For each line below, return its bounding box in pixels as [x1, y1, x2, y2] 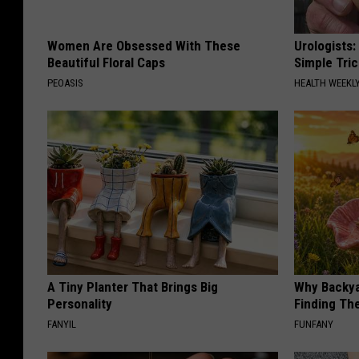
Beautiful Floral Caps [47, 54, 165, 71]
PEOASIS [47, 76, 83, 89]
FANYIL [47, 317, 76, 330]
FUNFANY [294, 317, 334, 330]
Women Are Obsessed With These [47, 37, 240, 54]
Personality [47, 295, 112, 312]
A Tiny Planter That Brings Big [47, 278, 218, 295]
